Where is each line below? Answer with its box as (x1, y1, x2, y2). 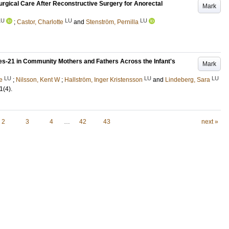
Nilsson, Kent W (16, 76, 60, 83)
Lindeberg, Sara (165, 76, 210, 83)
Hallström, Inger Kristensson (64, 76, 143, 83)
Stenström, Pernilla (86, 18, 139, 26)
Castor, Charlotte (17, 18, 63, 26)
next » (201, 118, 218, 125)
